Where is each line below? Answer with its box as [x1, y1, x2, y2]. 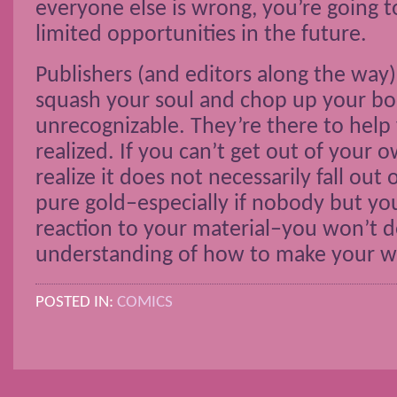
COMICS [117, 292, 173, 311]
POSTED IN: [35, 292, 117, 311]
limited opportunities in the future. [35, 23, 367, 48]
